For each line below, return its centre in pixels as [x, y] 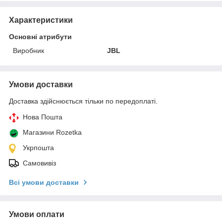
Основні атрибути [40, 37]
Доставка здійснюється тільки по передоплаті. [83, 101]
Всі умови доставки [44, 182]
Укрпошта [38, 148]
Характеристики [41, 20]
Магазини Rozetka [52, 132]
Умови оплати [37, 214]
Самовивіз [39, 163]
